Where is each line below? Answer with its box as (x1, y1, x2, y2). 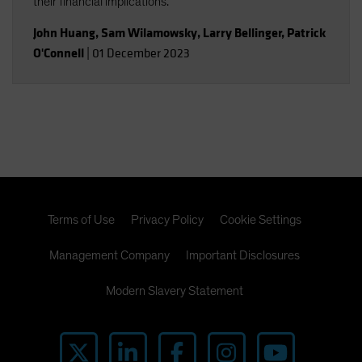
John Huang (33, 24, 95, 41)
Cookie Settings (220, 213, 301, 226)
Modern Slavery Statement (106, 284, 243, 297)
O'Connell (33, 44, 84, 61)
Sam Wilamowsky (101, 24, 197, 41)
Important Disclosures (186, 249, 300, 262)
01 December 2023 (92, 45, 190, 61)
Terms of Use (48, 213, 115, 226)
